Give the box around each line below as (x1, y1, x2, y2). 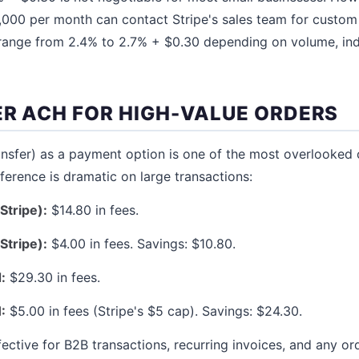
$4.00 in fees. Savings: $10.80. (47, 235, 236, 252)
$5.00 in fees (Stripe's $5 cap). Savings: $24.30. (6, 302, 302, 319)
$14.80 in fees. (47, 201, 139, 218)
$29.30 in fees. (6, 268, 100, 285)
